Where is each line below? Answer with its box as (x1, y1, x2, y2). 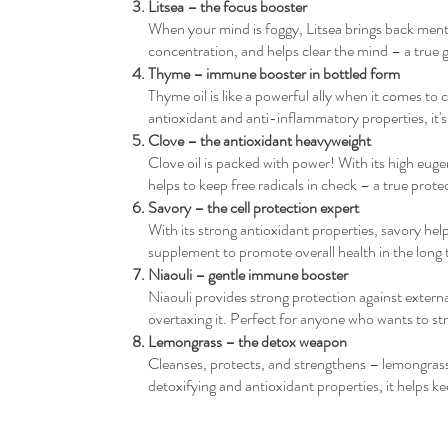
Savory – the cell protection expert (147, 195, 359, 219)
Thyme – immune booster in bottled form (147, 61, 400, 85)
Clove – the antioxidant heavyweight (147, 128, 371, 152)
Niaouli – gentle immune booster (147, 262, 348, 286)
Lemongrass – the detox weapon (147, 329, 347, 353)
